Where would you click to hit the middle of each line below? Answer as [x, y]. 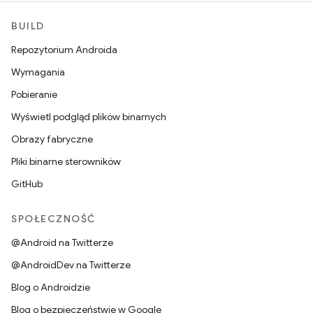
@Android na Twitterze [62, 242]
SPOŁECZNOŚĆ [53, 219]
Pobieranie [34, 94]
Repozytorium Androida [64, 50]
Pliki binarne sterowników [66, 161]
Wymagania [38, 72]
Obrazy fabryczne [52, 139]
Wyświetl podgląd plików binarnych [89, 117]
